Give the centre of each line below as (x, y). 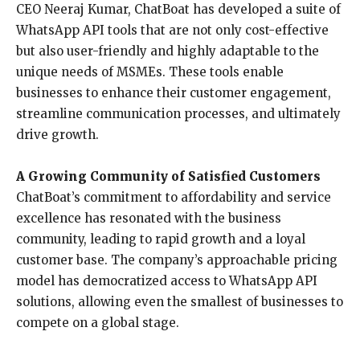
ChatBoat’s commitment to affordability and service (174, 197)
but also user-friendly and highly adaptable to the (168, 51)
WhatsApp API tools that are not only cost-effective (172, 30)
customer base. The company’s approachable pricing (177, 260)
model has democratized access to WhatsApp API (167, 281)
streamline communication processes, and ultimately (178, 114)
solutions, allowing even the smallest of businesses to (180, 302)
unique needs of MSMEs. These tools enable (150, 72)
